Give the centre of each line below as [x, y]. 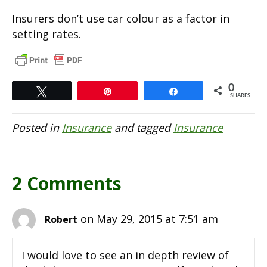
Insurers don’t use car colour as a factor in [121, 18]
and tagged [142, 127]
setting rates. [46, 34]
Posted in [37, 127]
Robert [61, 219]
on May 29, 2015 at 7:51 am [149, 218]
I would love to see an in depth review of [125, 255]
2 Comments [67, 183]
